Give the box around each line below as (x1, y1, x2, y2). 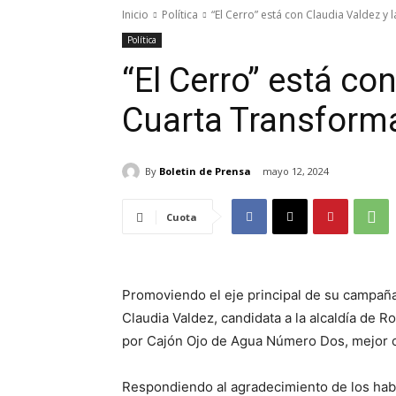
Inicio (122, 7, 148, 22)
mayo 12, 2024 (263, 164, 329, 179)
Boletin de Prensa (159, 164, 251, 178)
